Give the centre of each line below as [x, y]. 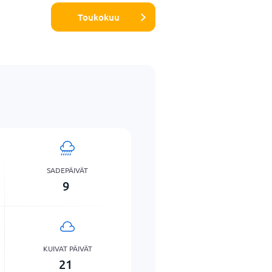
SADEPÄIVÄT [68, 170]
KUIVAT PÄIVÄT [67, 248]
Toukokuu [99, 17]
